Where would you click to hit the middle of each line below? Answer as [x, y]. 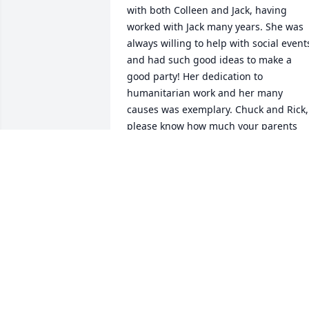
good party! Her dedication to [195, 77]
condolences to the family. [187, 159]
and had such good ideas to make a [209, 60]
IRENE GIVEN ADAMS [176, 191]
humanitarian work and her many [205, 93]
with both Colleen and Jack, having [207, 10]
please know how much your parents [212, 126]
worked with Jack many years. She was [215, 27]
